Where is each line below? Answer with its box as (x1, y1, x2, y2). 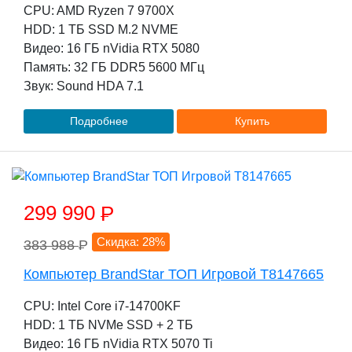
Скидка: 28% (97, 235, 166, 248)
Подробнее (69, 115, 128, 127)
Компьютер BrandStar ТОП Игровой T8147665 (24, 266, 324, 282)
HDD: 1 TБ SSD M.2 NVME (24, 23, 178, 36)
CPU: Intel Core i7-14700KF (24, 299, 181, 313)
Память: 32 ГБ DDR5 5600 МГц (24, 60, 204, 74)
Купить (234, 115, 269, 127)
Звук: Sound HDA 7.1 (24, 79, 144, 93)
